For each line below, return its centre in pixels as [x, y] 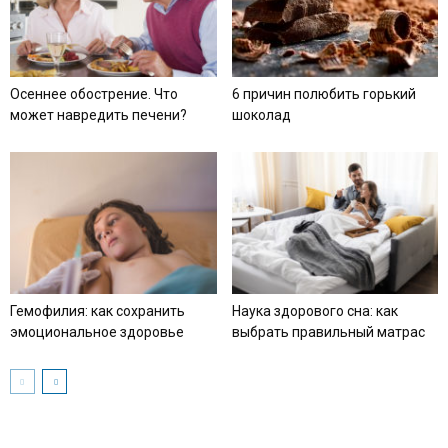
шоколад [261, 114]
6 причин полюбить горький [323, 93]
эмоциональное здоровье [97, 331]
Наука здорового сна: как [314, 310]
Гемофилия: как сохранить [97, 310]
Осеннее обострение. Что [94, 93]
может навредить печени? [98, 114]
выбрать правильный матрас [328, 331]
